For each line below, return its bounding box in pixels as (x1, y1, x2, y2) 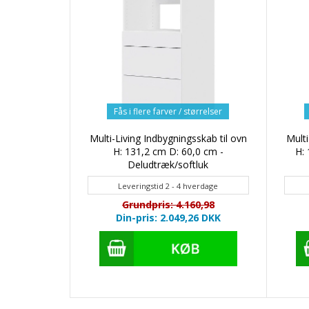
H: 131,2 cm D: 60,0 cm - (112, 145, 223, 159)
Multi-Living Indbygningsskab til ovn (89, 132, 247, 146)
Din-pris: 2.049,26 (115, 211, 201, 225)
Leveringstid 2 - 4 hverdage (118, 181, 219, 192)
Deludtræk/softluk (128, 158, 209, 172)
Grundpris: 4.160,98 (121, 198, 215, 212)
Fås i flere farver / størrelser (114, 106, 223, 118)
